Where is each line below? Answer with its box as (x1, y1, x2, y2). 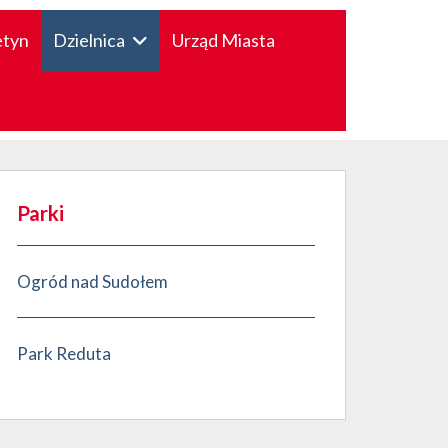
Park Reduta (17, 343, 111, 364)
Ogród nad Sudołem (17, 271, 168, 292)
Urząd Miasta (171, 28, 275, 51)
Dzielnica (52, 28, 125, 51)
